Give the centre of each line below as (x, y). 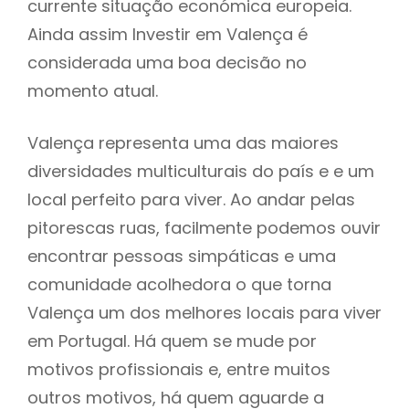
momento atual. (93, 91)
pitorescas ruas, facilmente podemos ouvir (204, 227)
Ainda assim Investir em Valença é (168, 35)
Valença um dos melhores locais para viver (204, 312)
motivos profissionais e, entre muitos (179, 369)
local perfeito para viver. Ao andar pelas (191, 199)
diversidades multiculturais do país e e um (201, 171)
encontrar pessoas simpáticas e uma (182, 256)
